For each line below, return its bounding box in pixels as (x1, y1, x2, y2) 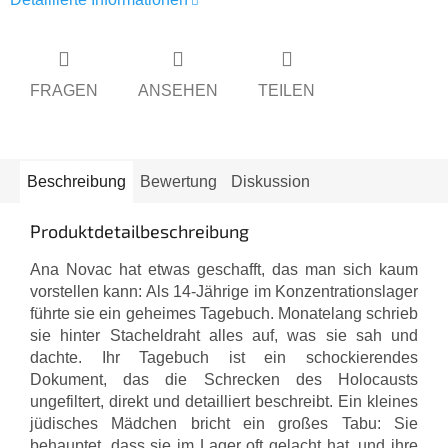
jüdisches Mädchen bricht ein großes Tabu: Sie (30, 414, 418, 432)
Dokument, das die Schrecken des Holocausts (30, 370, 418, 388)
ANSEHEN (138, 81, 218, 99)
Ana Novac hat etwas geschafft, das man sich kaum (30, 260, 418, 278)
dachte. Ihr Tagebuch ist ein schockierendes (30, 348, 418, 366)
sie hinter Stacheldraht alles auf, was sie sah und (30, 326, 418, 344)
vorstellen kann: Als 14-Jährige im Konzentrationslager (30, 282, 418, 300)
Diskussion (231, 172, 310, 190)
